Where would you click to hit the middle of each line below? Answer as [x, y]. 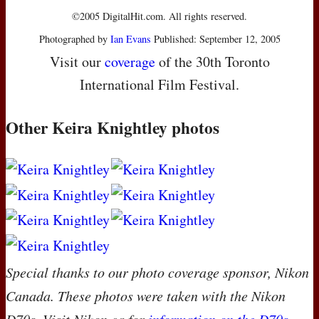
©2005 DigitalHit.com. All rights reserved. [159, 16]
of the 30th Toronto [212, 62]
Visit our [77, 62]
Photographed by [74, 39]
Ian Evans [130, 39]
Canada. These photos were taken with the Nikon [146, 295]
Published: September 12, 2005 [215, 39]
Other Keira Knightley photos [113, 128]
